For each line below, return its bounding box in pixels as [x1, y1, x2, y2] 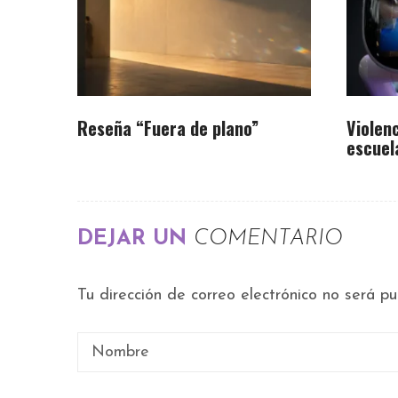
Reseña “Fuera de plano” [77, 114, 259, 141]
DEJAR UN [77, 227, 194, 250]
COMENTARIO [194, 227, 343, 250]
